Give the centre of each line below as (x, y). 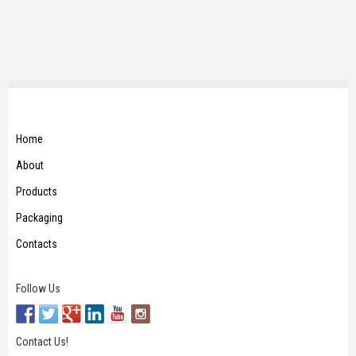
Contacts (37, 244)
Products (37, 191)
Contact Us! (42, 341)
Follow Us (38, 288)
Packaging (39, 217)
